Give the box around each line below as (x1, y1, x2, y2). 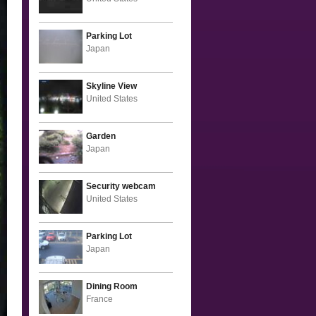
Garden (86, 131, 116, 141)
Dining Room (86, 281, 138, 291)
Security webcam (86, 181, 156, 191)
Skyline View (86, 81, 137, 91)
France (86, 294, 113, 304)
